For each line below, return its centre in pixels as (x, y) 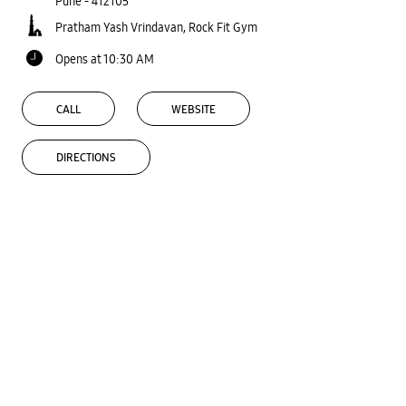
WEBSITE (193, 109)
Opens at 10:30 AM (105, 58)
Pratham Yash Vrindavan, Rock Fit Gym (156, 27)
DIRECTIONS (86, 158)
